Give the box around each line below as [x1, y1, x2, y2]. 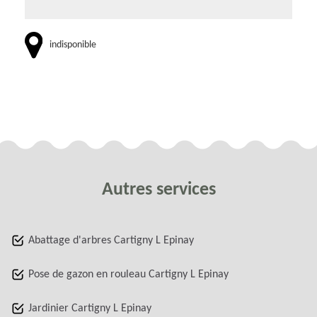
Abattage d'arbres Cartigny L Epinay [28, 235, 194, 247]
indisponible [50, 40, 96, 51]
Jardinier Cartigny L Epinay [28, 303, 151, 315]
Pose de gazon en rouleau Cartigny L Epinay [28, 269, 229, 281]
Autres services [101, 180, 216, 200]
